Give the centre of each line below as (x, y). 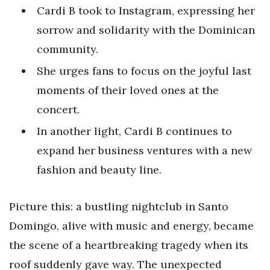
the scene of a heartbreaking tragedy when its (129, 245)
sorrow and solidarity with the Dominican (146, 30)
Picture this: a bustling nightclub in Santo (119, 207)
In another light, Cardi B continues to (134, 131)
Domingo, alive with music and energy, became (131, 226)
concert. (58, 109)
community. (67, 49)
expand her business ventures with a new (144, 150)
